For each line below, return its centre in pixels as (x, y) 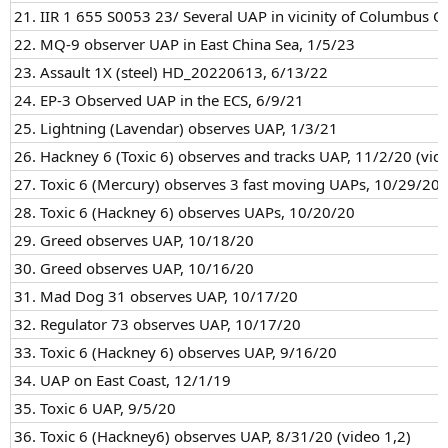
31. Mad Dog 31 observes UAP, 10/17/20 (156, 295)
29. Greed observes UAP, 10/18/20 (134, 239)
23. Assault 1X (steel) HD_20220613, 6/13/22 (171, 71)
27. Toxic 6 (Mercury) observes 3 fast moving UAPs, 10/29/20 (227, 183)
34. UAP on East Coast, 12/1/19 (122, 379)
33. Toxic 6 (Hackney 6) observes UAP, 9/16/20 (175, 351)
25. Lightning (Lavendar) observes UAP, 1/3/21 (176, 127)
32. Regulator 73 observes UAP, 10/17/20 (157, 323)
